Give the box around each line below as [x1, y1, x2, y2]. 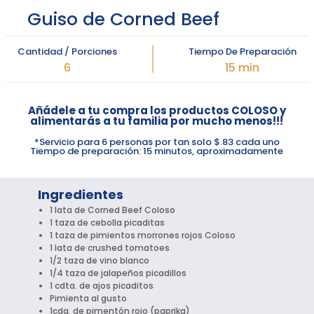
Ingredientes [38, 186, 124, 204]
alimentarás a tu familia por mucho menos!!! [30, 114, 284, 129]
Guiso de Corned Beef [27, 7, 220, 32]
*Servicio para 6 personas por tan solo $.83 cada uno [34, 135, 280, 149]
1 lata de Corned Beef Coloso [50, 204, 176, 217]
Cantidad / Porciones [18, 45, 118, 59]
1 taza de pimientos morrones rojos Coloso [50, 229, 236, 242]
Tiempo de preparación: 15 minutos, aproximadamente [30, 144, 284, 158]
